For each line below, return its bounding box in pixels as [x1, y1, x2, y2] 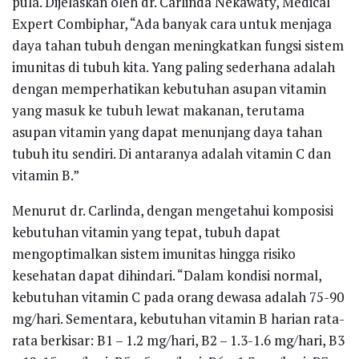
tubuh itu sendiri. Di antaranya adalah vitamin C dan [12, 143, 331, 163]
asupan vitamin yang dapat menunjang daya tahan [12, 122, 322, 141]
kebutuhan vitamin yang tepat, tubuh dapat [12, 222, 280, 241]
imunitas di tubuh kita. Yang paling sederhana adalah [12, 57, 335, 76]
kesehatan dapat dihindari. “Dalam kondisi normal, [12, 265, 321, 284]
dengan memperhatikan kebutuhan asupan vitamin [12, 79, 326, 98]
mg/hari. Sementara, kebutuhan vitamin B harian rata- [12, 309, 345, 328]
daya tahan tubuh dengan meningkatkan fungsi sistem [12, 35, 344, 54]
